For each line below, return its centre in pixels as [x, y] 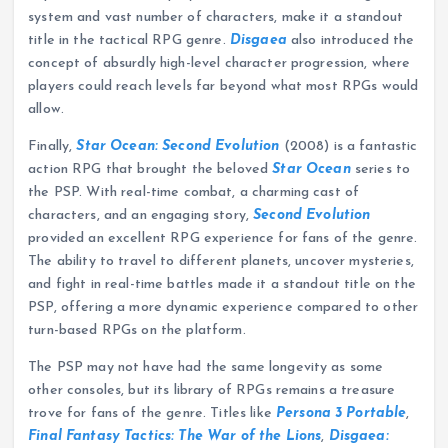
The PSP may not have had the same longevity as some [206, 367]
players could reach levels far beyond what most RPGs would [223, 86]
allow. [46, 109]
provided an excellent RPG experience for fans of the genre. [223, 238]
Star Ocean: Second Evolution [178, 146]
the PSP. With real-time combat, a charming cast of [194, 192]
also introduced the [350, 40]
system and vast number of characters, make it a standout [216, 17]
